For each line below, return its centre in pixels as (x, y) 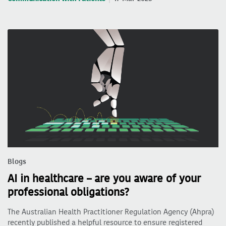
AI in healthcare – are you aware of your (104, 179)
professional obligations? (68, 192)
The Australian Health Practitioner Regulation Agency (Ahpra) (111, 212)
